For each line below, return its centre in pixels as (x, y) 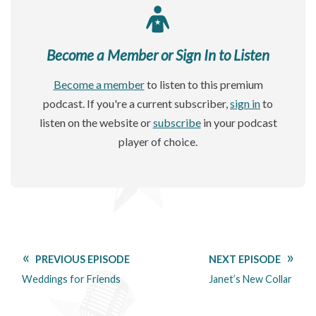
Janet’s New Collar (250, 279)
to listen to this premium (203, 85)
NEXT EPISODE (245, 260)
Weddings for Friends (71, 279)
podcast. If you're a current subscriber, (136, 104)
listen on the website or (96, 123)
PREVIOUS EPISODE (83, 260)
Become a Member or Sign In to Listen (158, 54)
